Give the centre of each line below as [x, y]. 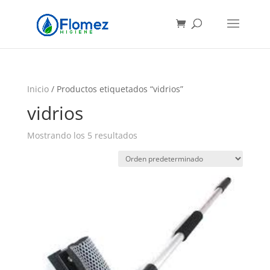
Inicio [38, 89]
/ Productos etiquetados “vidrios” [116, 89]
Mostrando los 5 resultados [82, 135]
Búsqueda [27, 10]
